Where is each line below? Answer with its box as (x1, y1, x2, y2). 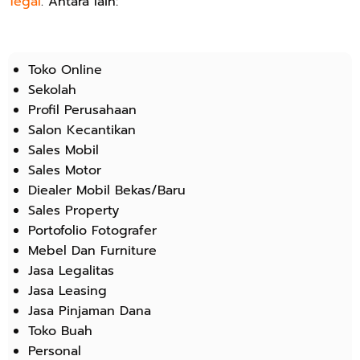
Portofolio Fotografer (28, 220, 157, 240)
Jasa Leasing (28, 280, 107, 301)
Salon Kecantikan (28, 120, 136, 140)
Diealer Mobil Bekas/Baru (28, 180, 186, 200)
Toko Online (28, 59, 102, 80)
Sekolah (28, 80, 76, 100)
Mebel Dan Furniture (28, 240, 157, 260)
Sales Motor (28, 160, 101, 180)
